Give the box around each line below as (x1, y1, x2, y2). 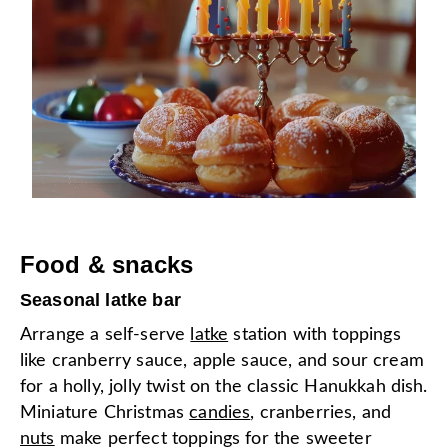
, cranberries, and (250, 403, 392, 422)
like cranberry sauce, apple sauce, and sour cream (20, 351, 424, 370)
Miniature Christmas (20, 403, 190, 422)
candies (189, 403, 251, 422)
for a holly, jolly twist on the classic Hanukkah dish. (20, 377, 428, 396)
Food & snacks (20, 250, 194, 278)
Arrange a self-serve (20, 325, 191, 344)
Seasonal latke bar (20, 289, 181, 310)
